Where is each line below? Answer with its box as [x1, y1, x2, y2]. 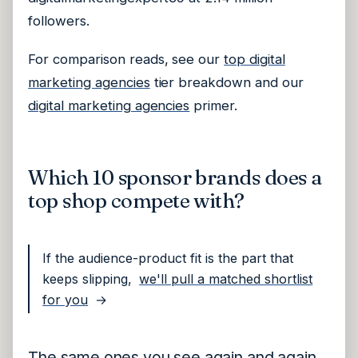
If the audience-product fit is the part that [42, 250, 294, 267]
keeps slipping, [42, 271, 133, 288]
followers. [28, 13, 89, 30]
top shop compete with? [28, 188, 245, 214]
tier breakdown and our [149, 74, 304, 90]
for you [42, 292, 89, 308]
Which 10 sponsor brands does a [28, 165, 322, 191]
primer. [189, 97, 238, 113]
